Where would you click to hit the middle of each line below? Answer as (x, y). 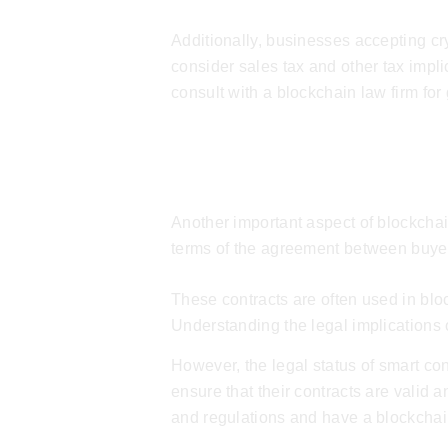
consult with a (224, 92)
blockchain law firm (347, 92)
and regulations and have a (274, 417)
